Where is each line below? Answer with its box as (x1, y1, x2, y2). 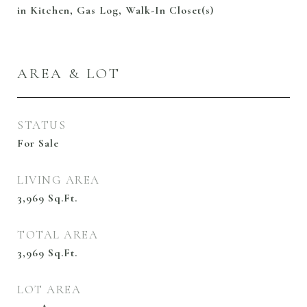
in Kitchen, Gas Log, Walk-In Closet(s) (17, 3, 214, 17)
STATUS (17, 118, 66, 132)
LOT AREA (17, 282, 81, 297)
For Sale (17, 136, 59, 150)
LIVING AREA (17, 173, 100, 187)
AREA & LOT (17, 65, 121, 82)
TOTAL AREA (17, 228, 98, 242)
